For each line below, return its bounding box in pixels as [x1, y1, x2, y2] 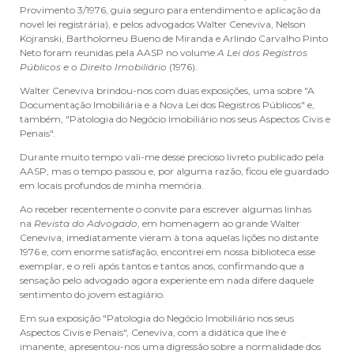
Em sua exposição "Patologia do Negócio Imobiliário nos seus [20, 312, 294, 324]
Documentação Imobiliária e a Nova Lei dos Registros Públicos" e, [20, 99, 314, 111]
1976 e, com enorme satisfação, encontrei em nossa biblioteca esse [20, 246, 315, 258]
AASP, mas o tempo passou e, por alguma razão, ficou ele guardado [20, 165, 329, 177]
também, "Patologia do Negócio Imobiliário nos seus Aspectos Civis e [20, 113, 330, 125]
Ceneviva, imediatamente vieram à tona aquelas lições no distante [20, 232, 318, 243]
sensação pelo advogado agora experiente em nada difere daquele [20, 274, 314, 286]
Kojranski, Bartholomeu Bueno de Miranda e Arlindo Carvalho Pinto [20, 32, 328, 44]
